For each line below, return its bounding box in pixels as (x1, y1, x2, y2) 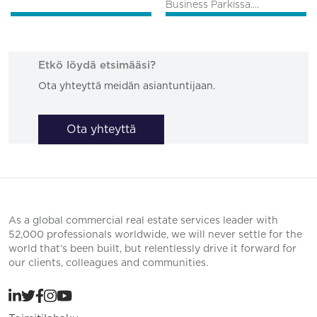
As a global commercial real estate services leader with (8, 216, 278, 226)
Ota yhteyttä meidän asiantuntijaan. (38, 81, 216, 91)
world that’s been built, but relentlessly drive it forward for (8, 244, 296, 255)
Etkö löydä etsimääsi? (38, 59, 156, 71)
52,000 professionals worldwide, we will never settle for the (8, 230, 302, 241)
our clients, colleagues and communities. (8, 258, 208, 269)
